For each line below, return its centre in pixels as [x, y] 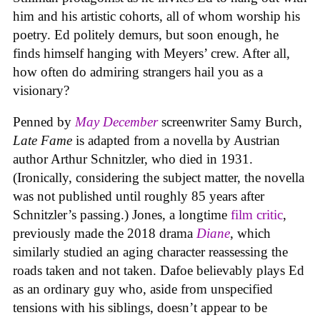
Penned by [44, 122]
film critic [257, 215]
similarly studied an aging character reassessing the [150, 252]
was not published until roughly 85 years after [139, 196]
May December [116, 122]
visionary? [41, 90]
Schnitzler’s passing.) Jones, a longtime [122, 215]
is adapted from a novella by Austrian [176, 141]
